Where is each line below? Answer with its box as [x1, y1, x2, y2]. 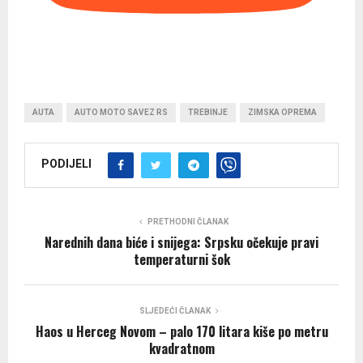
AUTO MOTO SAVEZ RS [75, 107, 168, 117]
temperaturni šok [133, 249, 230, 269]
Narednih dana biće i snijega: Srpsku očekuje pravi [45, 232, 318, 252]
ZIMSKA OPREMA [248, 107, 317, 117]
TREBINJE [188, 107, 228, 117]
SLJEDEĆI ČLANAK [139, 305, 211, 315]
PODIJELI [41, 157, 92, 171]
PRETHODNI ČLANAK [147, 216, 228, 226]
